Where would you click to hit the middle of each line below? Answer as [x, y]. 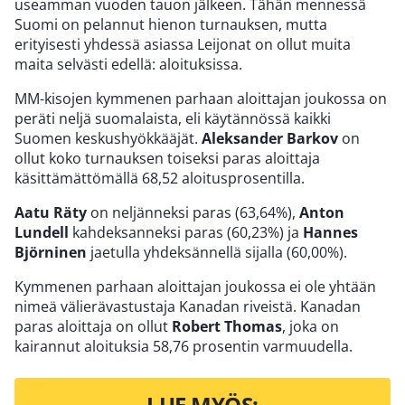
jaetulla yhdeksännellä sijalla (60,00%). [217, 252]
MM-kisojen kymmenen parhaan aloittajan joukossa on [201, 98]
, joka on [311, 326]
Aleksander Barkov [270, 138]
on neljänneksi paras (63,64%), [193, 212]
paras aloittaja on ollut [93, 326]
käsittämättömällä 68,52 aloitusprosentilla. [160, 178]
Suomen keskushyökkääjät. [108, 138]
